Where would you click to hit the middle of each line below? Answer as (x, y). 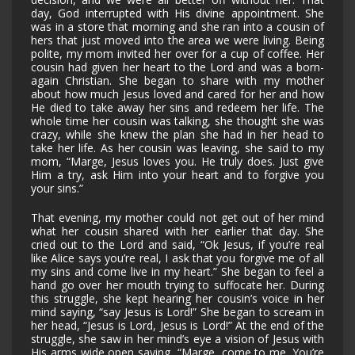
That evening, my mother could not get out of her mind (177, 218)
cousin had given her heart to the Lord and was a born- (177, 67)
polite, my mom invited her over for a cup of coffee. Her (177, 54)
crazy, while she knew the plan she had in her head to (177, 135)
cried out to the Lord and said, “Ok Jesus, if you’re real (177, 245)
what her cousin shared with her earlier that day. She (177, 231)
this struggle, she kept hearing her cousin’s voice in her (177, 299)
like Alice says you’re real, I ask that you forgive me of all (177, 258)
